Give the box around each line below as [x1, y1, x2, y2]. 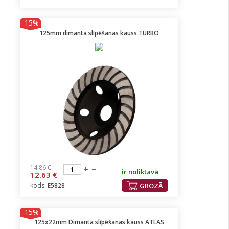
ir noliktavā [122, 167, 158, 176]
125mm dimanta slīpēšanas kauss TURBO [39, 29, 159, 37]
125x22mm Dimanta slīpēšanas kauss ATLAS [34, 218, 164, 226]
